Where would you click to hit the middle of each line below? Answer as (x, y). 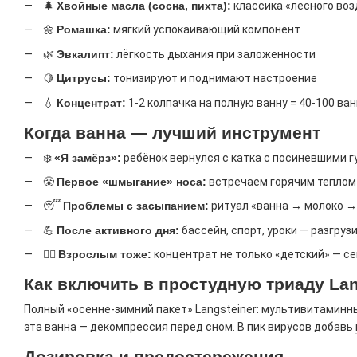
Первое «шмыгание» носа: (131, 181)
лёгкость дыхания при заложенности (215, 54)
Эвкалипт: (85, 54)
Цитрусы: (84, 78)
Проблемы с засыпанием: (136, 206)
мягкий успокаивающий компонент (206, 30)
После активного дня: (118, 230)
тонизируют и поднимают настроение (214, 78)
